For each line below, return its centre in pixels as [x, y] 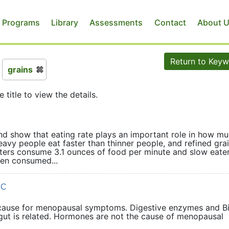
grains [20, 70]
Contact [170, 22]
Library [64, 22]
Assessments [116, 22]
